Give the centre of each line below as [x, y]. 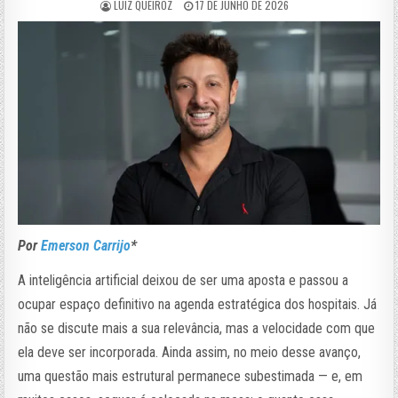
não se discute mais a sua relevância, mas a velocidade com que [197, 328]
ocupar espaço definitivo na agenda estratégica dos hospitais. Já [198, 304]
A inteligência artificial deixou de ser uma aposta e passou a [183, 280]
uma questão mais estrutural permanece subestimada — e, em [191, 376]
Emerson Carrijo [86, 245]
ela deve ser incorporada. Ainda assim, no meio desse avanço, [190, 352]
